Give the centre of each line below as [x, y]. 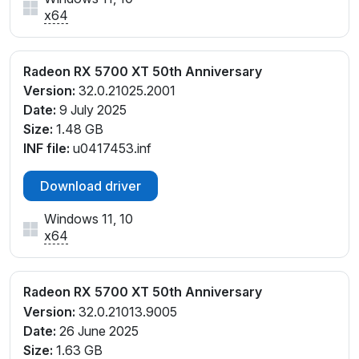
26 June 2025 [97, 331]
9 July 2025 [91, 110]
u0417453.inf [111, 149]
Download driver [91, 186]
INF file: [46, 149]
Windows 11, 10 [89, 219]
